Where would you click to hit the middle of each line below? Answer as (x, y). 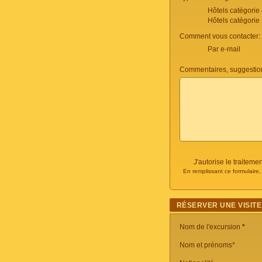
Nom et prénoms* (207, 245)
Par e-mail (224, 49)
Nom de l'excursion (211, 227)
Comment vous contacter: (220, 36)
